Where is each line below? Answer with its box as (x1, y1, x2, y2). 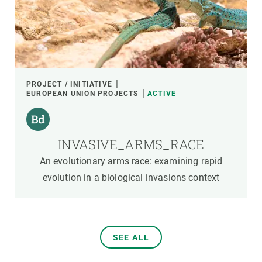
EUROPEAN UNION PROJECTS (26, 89, 139, 98)
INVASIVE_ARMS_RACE (57, 136, 205, 153)
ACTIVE (147, 89, 177, 98)
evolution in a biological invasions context (42, 172, 220, 183)
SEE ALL (112, 233, 150, 242)
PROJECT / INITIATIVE (26, 80, 112, 88)
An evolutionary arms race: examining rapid (39, 156, 223, 167)
